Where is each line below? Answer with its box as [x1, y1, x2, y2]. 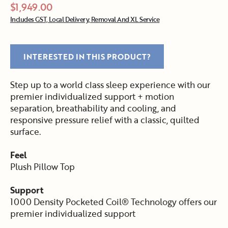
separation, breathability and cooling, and [10, 101, 176, 115]
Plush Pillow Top [10, 160, 75, 173]
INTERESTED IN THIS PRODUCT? [23, 50, 151, 62]
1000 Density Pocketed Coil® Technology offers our [10, 195, 217, 208]
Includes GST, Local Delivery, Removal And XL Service [10, 14, 160, 24]
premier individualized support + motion [10, 90, 174, 103]
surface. [10, 125, 41, 138]
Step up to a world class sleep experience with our [10, 78, 210, 91]
